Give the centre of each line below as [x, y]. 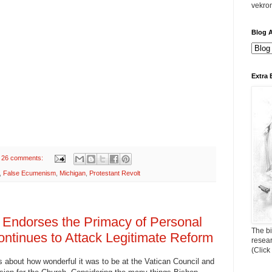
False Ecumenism [29, 173]
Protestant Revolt [115, 173]
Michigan [73, 173]
